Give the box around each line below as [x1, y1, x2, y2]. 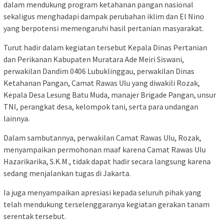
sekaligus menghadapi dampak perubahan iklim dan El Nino [3, 11, 204, 21]
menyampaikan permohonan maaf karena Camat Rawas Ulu [3, 144, 206, 154]
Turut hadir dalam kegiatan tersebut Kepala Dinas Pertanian [3, 42, 207, 52]
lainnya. [3, 113, 30, 123]
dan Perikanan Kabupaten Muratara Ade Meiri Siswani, [3, 54, 184, 64]
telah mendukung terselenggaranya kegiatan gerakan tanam [3, 199, 210, 209]
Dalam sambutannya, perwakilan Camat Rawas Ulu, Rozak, [3, 132, 201, 143]
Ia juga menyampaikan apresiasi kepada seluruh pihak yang [3, 187, 201, 197]
